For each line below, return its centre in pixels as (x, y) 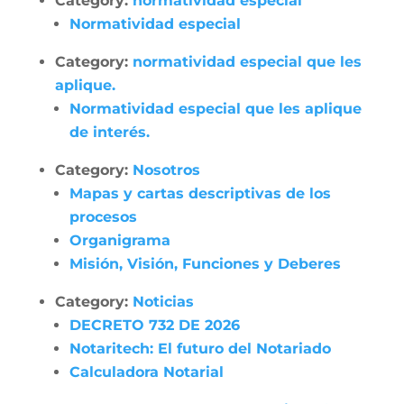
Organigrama (119, 240)
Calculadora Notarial (146, 372)
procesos (103, 217)
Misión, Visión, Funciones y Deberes (205, 264)
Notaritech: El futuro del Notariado (200, 349)
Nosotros (166, 170)
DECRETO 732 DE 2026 (154, 325)
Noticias (163, 302)
